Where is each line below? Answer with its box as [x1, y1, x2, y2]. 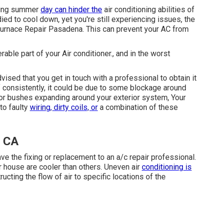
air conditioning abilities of [102, 4, 195, 14]
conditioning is [142, 162, 192, 172]
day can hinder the [41, 4, 102, 14]
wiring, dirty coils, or [30, 102, 98, 112]
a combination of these [98, 102, 178, 112]
